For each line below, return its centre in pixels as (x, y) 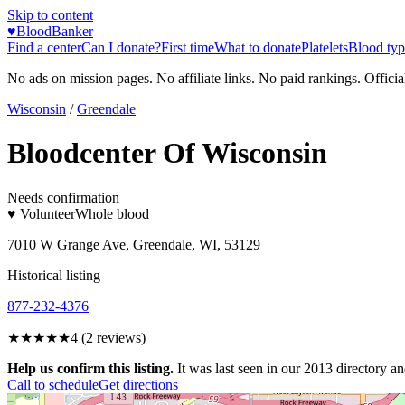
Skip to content (50, 15)
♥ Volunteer (41, 213)
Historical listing (54, 275)
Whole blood (112, 213)
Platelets (325, 47)
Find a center (44, 47)
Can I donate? (121, 47)
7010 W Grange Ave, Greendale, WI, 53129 (134, 244)
